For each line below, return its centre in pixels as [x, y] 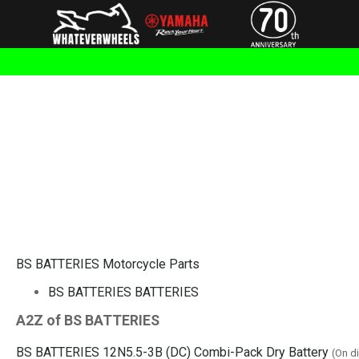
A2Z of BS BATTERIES [88, 320]
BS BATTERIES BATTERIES [123, 292]
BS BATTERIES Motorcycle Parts [108, 264]
